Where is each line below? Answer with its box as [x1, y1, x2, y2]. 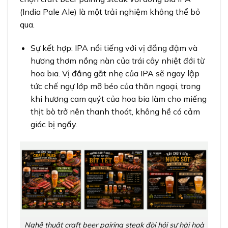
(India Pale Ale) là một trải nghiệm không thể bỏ [20, 7, 200, 17]
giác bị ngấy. [30, 119, 77, 129]
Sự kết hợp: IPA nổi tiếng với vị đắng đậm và [30, 42, 197, 53]
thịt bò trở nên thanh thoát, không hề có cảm [30, 106, 200, 117]
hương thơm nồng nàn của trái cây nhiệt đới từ [30, 55, 205, 66]
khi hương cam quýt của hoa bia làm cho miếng [30, 93, 207, 104]
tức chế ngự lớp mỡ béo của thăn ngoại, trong [30, 80, 201, 91]
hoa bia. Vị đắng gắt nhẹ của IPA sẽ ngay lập [30, 68, 199, 78]
